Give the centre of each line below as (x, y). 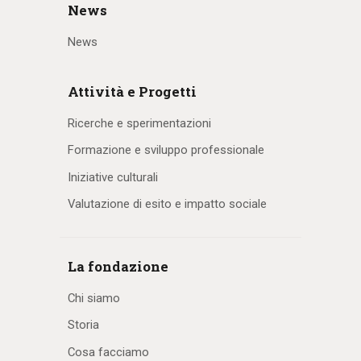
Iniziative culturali (113, 177)
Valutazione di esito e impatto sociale (167, 204)
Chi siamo (94, 298)
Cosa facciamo (108, 352)
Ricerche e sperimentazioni (139, 123)
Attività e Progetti (132, 91)
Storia (83, 325)
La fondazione (118, 266)
